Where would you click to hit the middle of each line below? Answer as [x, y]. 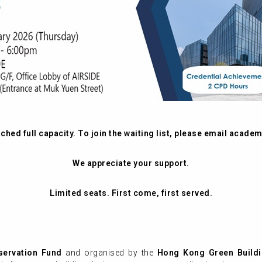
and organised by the [109, 253]
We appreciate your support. [131, 163]
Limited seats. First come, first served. [131, 193]
